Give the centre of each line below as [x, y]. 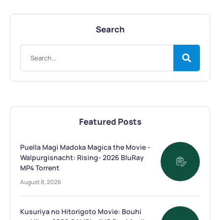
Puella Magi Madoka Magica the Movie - [85, 147]
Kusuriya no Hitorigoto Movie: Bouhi [81, 211]
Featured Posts [110, 122]
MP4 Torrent [40, 168]
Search [110, 29]
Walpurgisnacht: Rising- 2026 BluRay [82, 157]
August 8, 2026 [41, 182]
